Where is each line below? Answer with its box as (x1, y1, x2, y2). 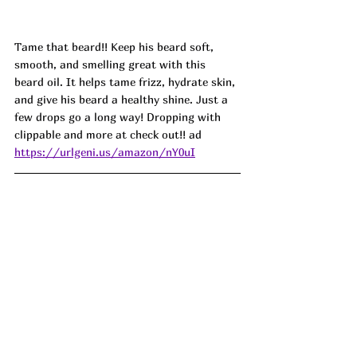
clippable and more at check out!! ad (14, 127, 202, 141)
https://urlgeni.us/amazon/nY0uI (14, 144, 195, 159)
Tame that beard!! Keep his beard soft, (14, 39, 217, 53)
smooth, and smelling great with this (14, 57, 209, 71)
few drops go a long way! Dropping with (14, 109, 224, 124)
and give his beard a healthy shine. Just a (14, 92, 231, 106)
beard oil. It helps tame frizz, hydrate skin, (14, 74, 238, 88)
